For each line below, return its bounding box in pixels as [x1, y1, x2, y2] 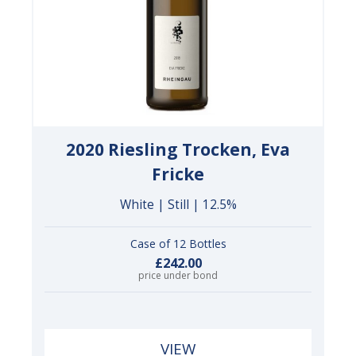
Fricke [152, 162, 204, 185]
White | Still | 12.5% [119, 195, 237, 213]
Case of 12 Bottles [130, 235, 226, 251]
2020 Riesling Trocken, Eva [66, 137, 290, 161]
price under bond [138, 269, 218, 283]
